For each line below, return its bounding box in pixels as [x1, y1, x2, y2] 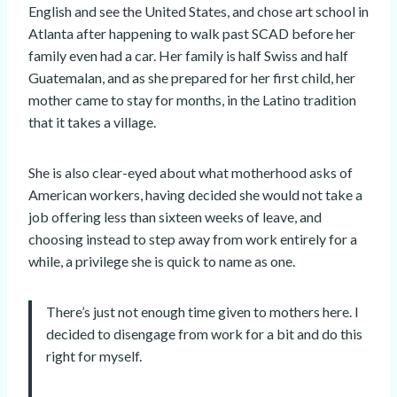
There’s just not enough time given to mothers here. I [46, 303, 359, 321]
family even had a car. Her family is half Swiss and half [28, 47, 348, 65]
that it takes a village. [28, 113, 156, 131]
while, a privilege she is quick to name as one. [28, 253, 295, 270]
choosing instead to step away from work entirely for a [28, 230, 357, 248]
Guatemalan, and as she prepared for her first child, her [28, 69, 355, 87]
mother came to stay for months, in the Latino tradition [28, 91, 356, 109]
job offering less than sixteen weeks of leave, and [28, 208, 322, 226]
